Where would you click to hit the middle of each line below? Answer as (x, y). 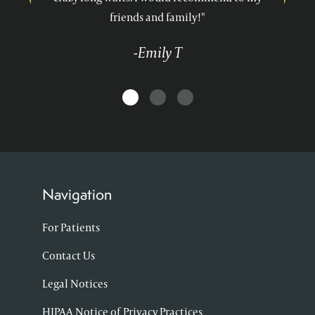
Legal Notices (75, 284)
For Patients (71, 228)
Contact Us (69, 256)
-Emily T (157, 52)
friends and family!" (157, 18)
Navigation (77, 194)
